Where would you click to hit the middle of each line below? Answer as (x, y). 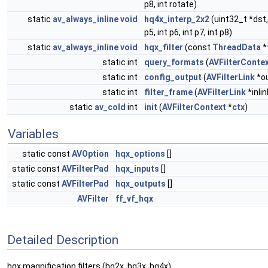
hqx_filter (164, 47)
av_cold (110, 107)
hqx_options (140, 154)
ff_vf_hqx (134, 199)
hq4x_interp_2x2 (177, 19)
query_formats (174, 62)
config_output (173, 77)
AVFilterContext (194, 107)
